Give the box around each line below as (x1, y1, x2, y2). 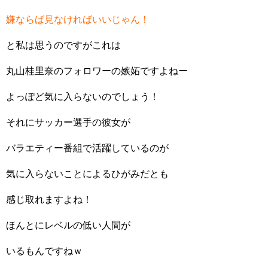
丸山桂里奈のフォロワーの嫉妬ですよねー (6, 65, 188, 76)
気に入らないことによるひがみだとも (6, 168, 169, 179)
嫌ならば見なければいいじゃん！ (6, 14, 150, 25)
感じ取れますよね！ (6, 194, 92, 205)
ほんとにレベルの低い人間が (6, 220, 130, 230)
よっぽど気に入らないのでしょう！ (6, 91, 159, 102)
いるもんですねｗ (6, 245, 83, 256)
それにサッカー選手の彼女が (6, 117, 130, 127)
